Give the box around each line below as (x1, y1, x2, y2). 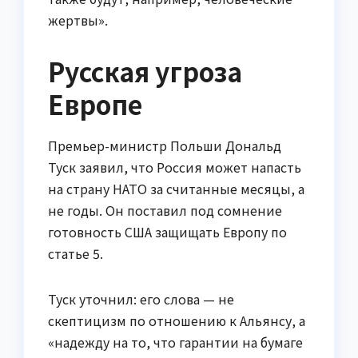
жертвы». (48, 10, 108, 30)
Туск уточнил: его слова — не (48, 289, 234, 309)
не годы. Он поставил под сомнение (48, 201, 282, 221)
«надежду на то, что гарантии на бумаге (48, 332, 303, 352)
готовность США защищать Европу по (48, 222, 287, 242)
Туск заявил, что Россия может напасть (48, 157, 301, 177)
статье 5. (48, 244, 103, 264)
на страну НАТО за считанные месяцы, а (48, 179, 304, 199)
